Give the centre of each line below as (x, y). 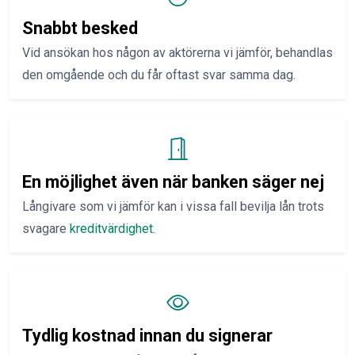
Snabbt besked (80, 28)
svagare (46, 229)
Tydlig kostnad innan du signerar (147, 336)
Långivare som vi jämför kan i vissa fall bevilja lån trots (173, 206)
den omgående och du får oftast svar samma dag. (159, 75)
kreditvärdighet (111, 229)
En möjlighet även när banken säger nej (173, 182)
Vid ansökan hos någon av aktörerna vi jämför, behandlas (177, 53)
